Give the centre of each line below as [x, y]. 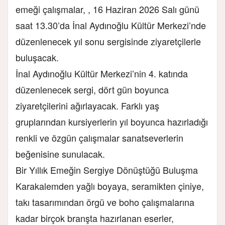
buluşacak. [37, 57]
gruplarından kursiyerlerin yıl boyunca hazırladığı [112, 121]
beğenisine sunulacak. [60, 153]
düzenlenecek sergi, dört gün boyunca [92, 89]
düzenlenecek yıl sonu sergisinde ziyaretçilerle [108, 41]
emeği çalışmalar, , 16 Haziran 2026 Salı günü [107, 9]
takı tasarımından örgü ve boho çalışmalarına [105, 202]
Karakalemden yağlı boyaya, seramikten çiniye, [110, 186]
